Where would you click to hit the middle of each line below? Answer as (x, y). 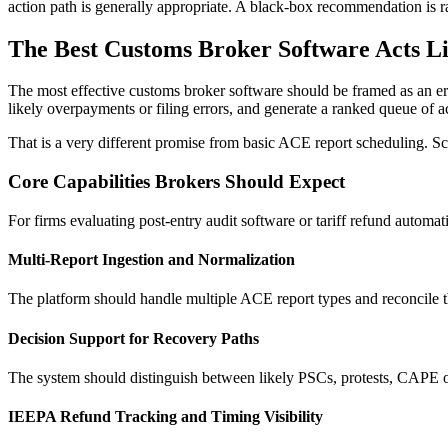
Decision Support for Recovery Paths (133, 338)
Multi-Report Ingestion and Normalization (151, 260)
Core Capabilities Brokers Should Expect (176, 182)
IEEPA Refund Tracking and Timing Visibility (165, 417)
